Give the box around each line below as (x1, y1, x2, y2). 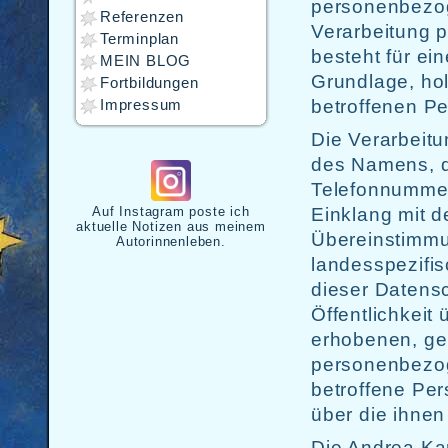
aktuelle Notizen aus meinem (76, 219, 266, 234)
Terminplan (100, 31, 179, 47)
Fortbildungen (100, 75, 199, 91)
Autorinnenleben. (116, 234, 226, 249)
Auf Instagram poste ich (92, 204, 250, 219)
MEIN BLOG (100, 53, 192, 69)
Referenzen (100, 9, 184, 25)
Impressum (100, 97, 183, 113)
